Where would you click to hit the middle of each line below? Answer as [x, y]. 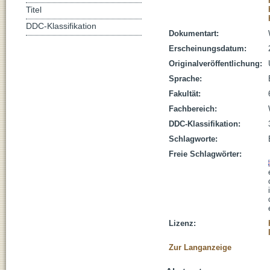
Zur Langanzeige [200, 247]
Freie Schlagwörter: [205, 154]
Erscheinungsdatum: [208, 49]
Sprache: [185, 79]
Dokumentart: [194, 33]
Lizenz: [182, 223]
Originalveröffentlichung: [215, 64]
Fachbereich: [193, 109]
